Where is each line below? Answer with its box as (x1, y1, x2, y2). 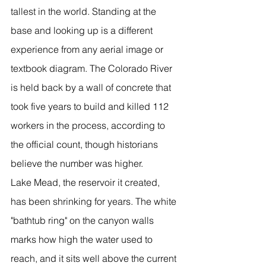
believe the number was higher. (11, 157, 143, 169)
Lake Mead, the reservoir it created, (11, 176, 162, 188)
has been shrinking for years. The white (11, 195, 179, 207)
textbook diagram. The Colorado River (11, 62, 175, 74)
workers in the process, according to (11, 119, 167, 131)
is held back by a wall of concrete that (11, 81, 173, 93)
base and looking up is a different (11, 24, 155, 36)
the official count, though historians (11, 138, 160, 150)
